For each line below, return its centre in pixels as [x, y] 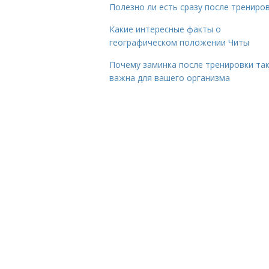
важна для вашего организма [170, 78]
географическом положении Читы [179, 42]
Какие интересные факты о [165, 29]
